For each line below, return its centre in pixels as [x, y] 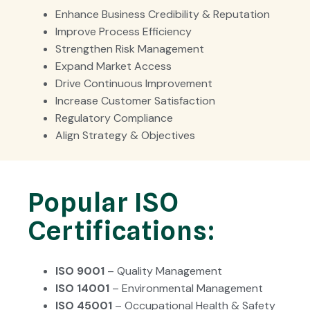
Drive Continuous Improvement [134, 83]
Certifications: [121, 230]
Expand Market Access [113, 66]
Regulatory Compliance [114, 118]
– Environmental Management [186, 288]
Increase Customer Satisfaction [135, 100]
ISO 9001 [80, 271]
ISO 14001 [82, 288]
